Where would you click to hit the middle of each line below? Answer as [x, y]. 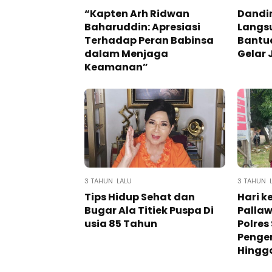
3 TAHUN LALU [108, 181]
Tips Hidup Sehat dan [140, 197]
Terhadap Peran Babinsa [149, 41]
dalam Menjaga [126, 54]
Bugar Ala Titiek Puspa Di [149, 211]
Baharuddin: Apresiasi [142, 27]
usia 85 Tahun [121, 224]
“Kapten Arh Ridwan [137, 14]
